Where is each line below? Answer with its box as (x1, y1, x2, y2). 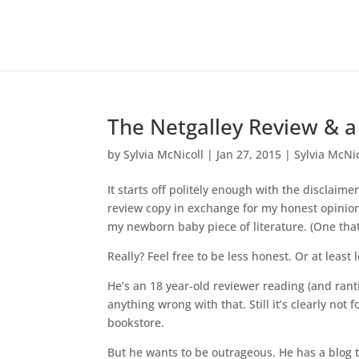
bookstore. (107, 315, 165, 330)
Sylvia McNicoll (123, 147, 204, 162)
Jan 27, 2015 (216, 147, 282, 162)
